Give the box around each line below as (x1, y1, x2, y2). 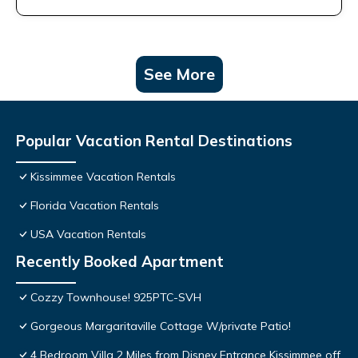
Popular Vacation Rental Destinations (16, 131, 292, 151)
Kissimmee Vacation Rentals (30, 169, 176, 185)
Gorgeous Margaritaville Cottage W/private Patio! (30, 319, 291, 334)
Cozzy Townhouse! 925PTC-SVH (30, 290, 201, 305)
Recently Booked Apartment (16, 252, 224, 272)
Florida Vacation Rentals (30, 198, 159, 213)
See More (143, 64, 215, 85)
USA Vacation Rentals (30, 227, 146, 242)
